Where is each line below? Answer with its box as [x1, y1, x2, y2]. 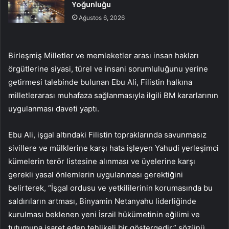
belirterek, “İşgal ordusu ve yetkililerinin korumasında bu [8, 183, 213, 193]
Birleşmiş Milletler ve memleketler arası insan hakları [8, 51, 199, 61]
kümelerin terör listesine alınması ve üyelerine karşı [8, 156, 195, 167]
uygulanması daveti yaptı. [8, 104, 99, 114]
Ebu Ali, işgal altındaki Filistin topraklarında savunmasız [8, 130, 207, 140]
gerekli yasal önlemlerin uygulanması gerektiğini [8, 170, 183, 180]
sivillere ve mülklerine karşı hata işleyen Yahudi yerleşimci [8, 143, 219, 153]
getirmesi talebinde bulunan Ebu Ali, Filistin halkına [8, 77, 192, 87]
